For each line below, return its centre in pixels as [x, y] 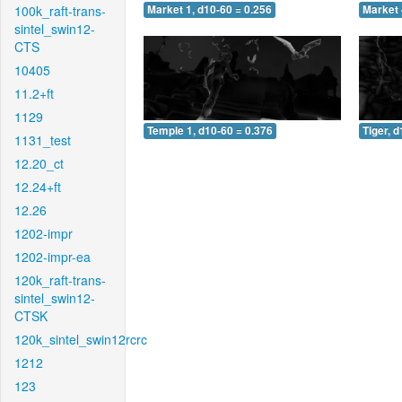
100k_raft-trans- [60, 11]
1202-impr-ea [52, 257]
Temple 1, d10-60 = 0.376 [210, 130]
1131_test [43, 140]
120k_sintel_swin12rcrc [81, 339]
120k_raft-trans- [60, 280]
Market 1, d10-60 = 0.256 [210, 10]
